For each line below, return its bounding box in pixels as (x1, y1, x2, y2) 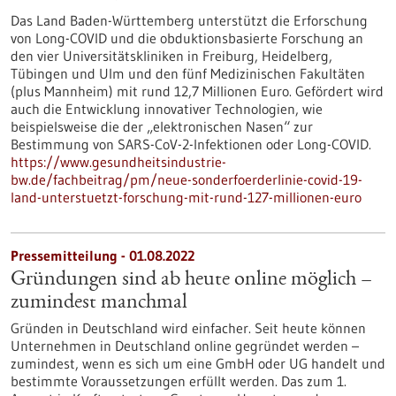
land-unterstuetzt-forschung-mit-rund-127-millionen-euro (11, 188, 362, 206)
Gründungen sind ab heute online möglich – (11, 270, 372, 291)
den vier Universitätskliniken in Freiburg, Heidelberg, (11, 47, 332, 65)
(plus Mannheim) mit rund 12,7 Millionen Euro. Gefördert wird (11, 82, 384, 100)
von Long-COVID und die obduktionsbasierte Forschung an (11, 29, 363, 47)
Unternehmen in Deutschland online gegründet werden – (11, 337, 359, 354)
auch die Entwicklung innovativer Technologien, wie (11, 100, 323, 118)
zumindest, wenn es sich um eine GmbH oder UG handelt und (11, 354, 385, 372)
